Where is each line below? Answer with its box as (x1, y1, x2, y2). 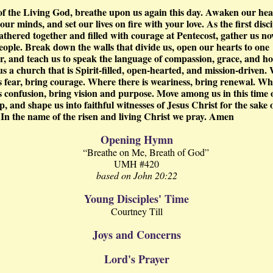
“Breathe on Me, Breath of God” (76, 146, 215, 158)
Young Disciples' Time (84, 191, 189, 207)
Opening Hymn (100, 132, 173, 147)
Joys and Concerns (92, 227, 181, 243)
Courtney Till (110, 205, 163, 218)
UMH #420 (114, 157, 159, 170)
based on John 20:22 (96, 169, 177, 182)
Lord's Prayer (104, 251, 169, 267)
